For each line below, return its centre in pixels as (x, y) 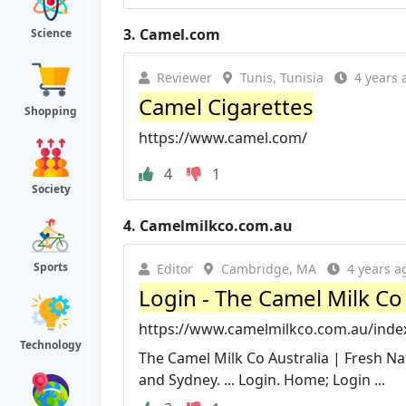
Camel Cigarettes (226, 106)
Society (51, 189)
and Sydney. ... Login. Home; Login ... (262, 379)
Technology (51, 345)
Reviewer (184, 77)
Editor (175, 268)
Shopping (51, 111)
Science (51, 33)
